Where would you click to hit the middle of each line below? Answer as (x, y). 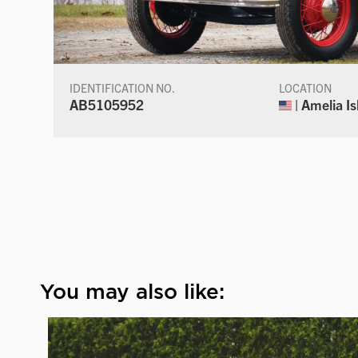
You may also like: (132, 291)
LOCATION (306, 88)
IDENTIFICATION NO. (123, 88)
